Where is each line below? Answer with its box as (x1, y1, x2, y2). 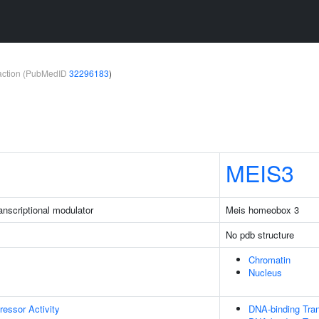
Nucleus (249, 266, 282, 279)
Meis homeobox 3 (226, 203, 299, 216)
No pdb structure (226, 228, 294, 241)
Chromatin (249, 253, 291, 266)
